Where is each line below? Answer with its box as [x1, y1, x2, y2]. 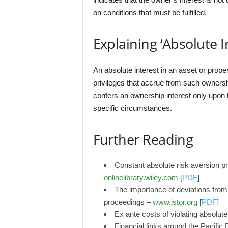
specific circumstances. [93, 104, 172, 112]
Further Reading [93, 130, 193, 149]
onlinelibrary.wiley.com [103, 173, 178, 182]
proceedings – [103, 197, 153, 206]
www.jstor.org [152, 197, 197, 206]
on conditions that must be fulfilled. [93, 8, 207, 17]
